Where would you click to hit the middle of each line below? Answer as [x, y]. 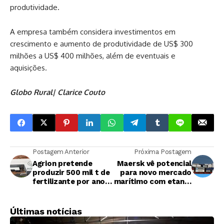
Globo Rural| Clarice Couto [57, 92]
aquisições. [28, 67]
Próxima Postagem [163, 151]
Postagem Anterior [61, 151]
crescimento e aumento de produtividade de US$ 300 [101, 43]
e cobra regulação [158, 190]
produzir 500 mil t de [71, 172]
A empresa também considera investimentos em [93, 31]
